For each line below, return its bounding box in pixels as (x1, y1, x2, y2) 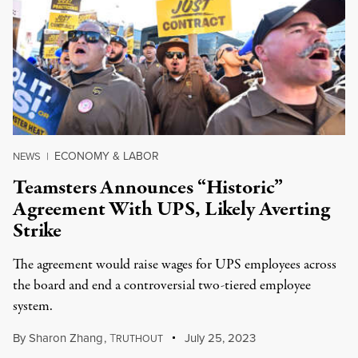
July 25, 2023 (181, 329, 257, 347)
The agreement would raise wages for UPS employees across (13, 255, 336, 275)
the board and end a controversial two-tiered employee (13, 276, 311, 296)
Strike (13, 217, 62, 245)
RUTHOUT (115, 332, 163, 346)
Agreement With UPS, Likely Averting (13, 195, 330, 224)
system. (13, 296, 53, 316)
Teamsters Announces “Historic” (13, 173, 284, 202)
